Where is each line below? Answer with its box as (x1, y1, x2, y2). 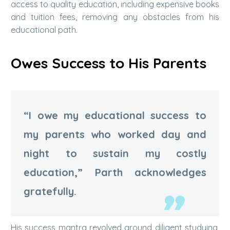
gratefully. (24, 184, 76, 198)
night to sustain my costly (24, 146, 206, 160)
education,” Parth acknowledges (24, 165, 206, 179)
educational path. (11, 24, 78, 35)
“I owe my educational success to (24, 108, 206, 122)
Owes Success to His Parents (11, 54, 206, 72)
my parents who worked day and (24, 127, 206, 141)
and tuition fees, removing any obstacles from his (11, 11, 219, 22)
